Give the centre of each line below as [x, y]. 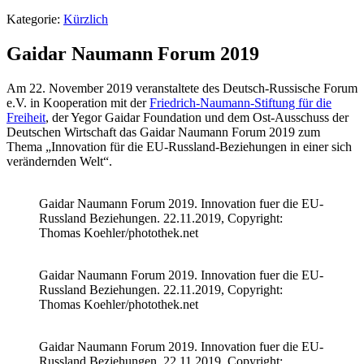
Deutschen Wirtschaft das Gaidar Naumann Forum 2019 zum [163, 132]
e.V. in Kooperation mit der [78, 102]
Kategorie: [35, 19]
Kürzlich [86, 19]
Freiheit [26, 117]
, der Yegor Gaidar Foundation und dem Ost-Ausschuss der [197, 117]
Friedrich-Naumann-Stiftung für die [240, 102]
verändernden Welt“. [59, 161]
